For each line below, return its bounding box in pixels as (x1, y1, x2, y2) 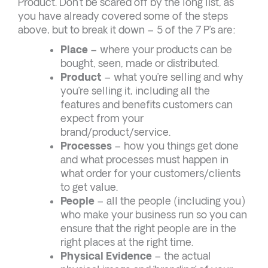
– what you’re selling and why (102, 71, 243, 83)
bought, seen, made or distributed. (60, 57, 219, 69)
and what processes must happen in (60, 153, 229, 165)
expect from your (60, 112, 144, 124)
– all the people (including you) (95, 194, 245, 206)
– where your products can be (88, 43, 232, 55)
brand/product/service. (60, 126, 170, 138)
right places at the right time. (60, 236, 193, 248)
